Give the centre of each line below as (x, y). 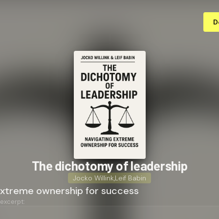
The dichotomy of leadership (109, 165)
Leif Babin (131, 178)
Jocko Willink (93, 178)
